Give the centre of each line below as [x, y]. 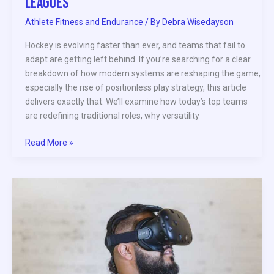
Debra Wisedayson [198, 22]
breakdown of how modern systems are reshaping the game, [143, 74]
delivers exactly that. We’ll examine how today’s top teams [136, 102]
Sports [37, 241]
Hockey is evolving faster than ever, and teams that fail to [135, 46]
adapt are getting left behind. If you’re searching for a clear [138, 60]
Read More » [49, 143]
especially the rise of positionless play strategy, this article [136, 88]
